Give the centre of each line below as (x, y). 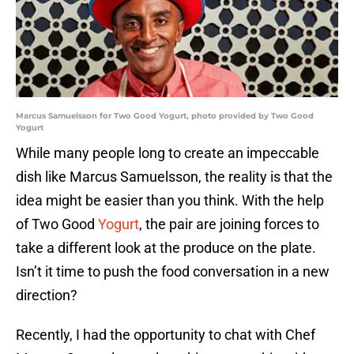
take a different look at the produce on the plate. (166, 248)
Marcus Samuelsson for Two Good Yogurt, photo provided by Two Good (165, 116)
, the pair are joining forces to (229, 224)
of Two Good (57, 224)
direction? (47, 296)
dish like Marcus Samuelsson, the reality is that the (174, 177)
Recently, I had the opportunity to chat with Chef (166, 335)
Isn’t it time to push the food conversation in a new (173, 272)
